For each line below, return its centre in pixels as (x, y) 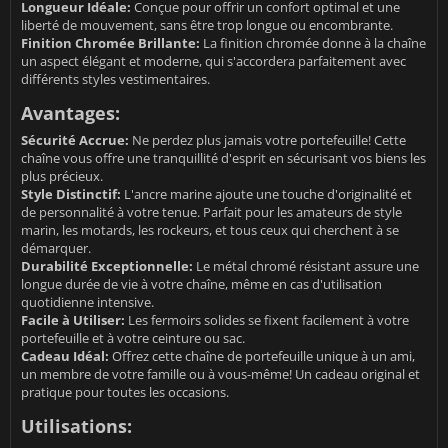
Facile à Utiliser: (73, 320)
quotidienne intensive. (87, 302)
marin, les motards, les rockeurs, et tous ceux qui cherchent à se (210, 230)
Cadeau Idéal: (65, 356)
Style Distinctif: (71, 194)
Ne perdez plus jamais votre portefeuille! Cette (267, 140)
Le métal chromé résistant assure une (306, 266)
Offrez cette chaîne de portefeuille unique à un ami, (262, 356)
